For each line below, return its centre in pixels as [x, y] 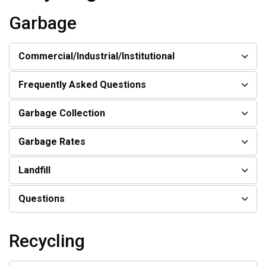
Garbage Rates [52, 142]
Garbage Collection [62, 113]
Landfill [34, 170]
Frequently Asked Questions [82, 85]
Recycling [47, 241]
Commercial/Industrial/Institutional [96, 56]
